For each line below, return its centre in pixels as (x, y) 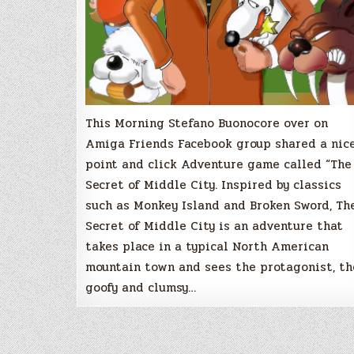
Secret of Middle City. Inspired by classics (213, 185)
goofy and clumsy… (141, 287)
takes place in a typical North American (207, 246)
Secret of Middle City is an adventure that (214, 226)
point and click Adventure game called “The (218, 164)
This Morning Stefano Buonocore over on (207, 123)
